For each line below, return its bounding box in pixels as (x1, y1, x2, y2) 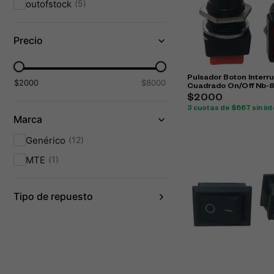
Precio (13, 34, 43, 46)
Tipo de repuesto (13, 190, 93, 202)
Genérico (26, 134, 65, 146)
